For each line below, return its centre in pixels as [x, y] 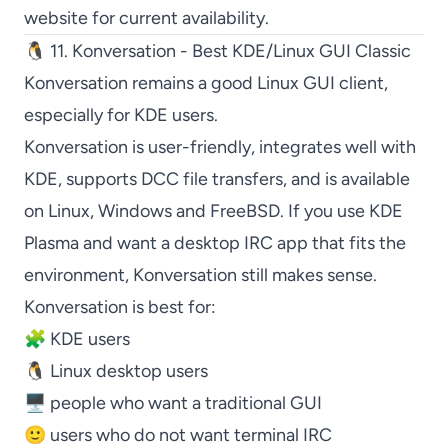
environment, [78, 275]
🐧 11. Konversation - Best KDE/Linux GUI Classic [217, 51]
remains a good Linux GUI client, [258, 83]
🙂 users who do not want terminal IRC [178, 435]
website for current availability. [146, 18]
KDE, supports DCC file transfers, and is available [217, 179]
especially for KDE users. [121, 115]
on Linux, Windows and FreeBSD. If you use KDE [213, 211]
